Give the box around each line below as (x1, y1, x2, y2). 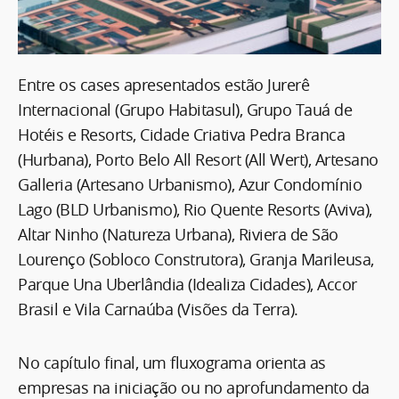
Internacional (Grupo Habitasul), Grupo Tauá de (18, 98, 352, 120)
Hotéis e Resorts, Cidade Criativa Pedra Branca (18, 123, 345, 145)
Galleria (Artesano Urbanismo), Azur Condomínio (18, 173, 362, 195)
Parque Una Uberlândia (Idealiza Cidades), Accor (18, 273, 357, 295)
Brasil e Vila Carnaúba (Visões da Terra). (18, 297, 298, 320)
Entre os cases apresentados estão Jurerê (18, 73, 309, 95)
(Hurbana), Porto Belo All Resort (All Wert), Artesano (18, 148, 379, 170)
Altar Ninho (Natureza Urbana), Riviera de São (18, 223, 338, 245)
